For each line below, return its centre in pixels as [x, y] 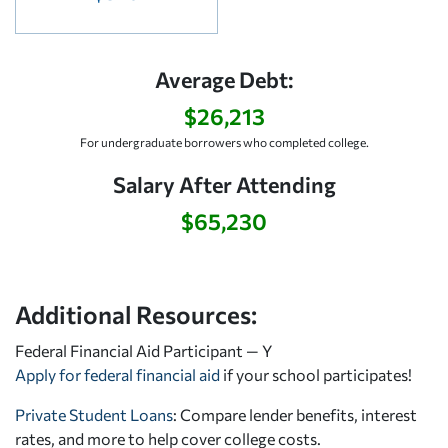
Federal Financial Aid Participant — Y [143, 350]
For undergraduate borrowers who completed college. [224, 141]
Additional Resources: [136, 313]
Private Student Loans [94, 414]
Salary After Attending [224, 183]
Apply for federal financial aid [117, 374]
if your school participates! [316, 374]
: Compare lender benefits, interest [295, 414]
